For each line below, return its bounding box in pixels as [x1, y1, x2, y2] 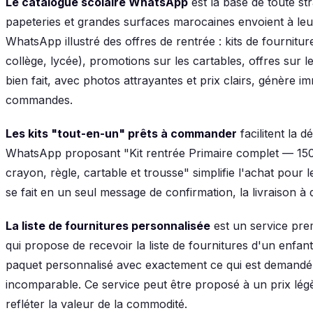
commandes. [6, 92, 73, 107]
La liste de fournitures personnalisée [6, 218, 210, 233]
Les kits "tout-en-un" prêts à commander [6, 126, 237, 140]
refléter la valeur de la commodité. [6, 296, 187, 311]
